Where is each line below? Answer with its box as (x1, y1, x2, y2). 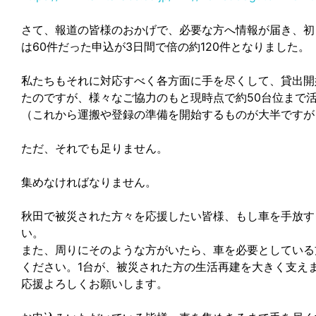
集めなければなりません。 (21, 175, 157, 190)
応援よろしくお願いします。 (21, 276, 168, 291)
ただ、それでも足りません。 (21, 141, 168, 156)
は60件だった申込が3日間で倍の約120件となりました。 (21, 39, 310, 54)
